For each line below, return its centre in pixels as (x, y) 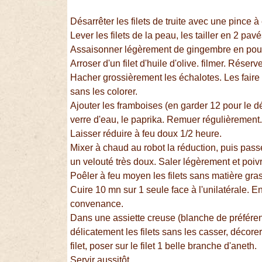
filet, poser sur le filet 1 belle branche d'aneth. (164, 246)
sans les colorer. (104, 92)
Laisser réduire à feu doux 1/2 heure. (146, 134)
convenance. (97, 204)
